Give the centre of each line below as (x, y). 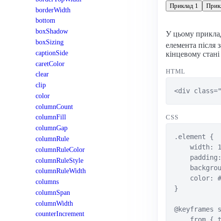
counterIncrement (60, 214)
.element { (194, 137)
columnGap (52, 128)
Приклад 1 (184, 6)
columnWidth (54, 203)
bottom (45, 20)
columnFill (51, 117)
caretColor (50, 63)
